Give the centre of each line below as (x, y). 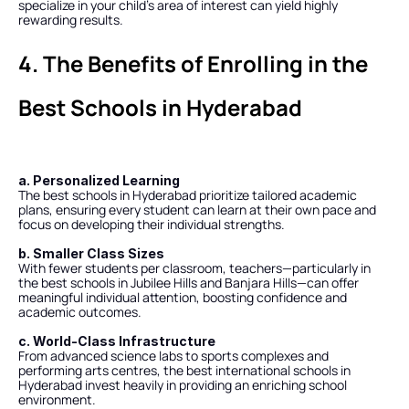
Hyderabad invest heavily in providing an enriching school (183, 385)
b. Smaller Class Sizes (91, 253)
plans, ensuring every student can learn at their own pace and (197, 210)
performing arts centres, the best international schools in (184, 370)
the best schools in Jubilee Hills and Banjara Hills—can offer (189, 283)
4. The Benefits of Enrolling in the (193, 63)
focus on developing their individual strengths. (152, 224)
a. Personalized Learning (99, 180)
